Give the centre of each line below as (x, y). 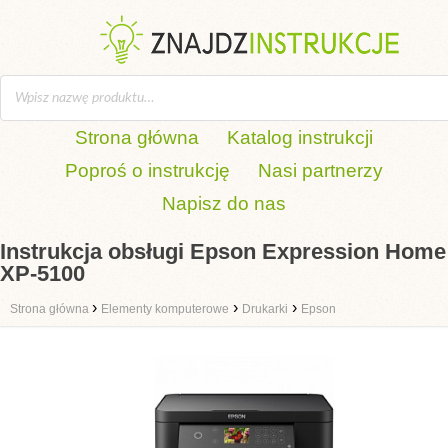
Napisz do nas (224, 203)
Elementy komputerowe (165, 309)
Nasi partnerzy (320, 170)
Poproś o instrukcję (147, 170)
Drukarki (265, 309)
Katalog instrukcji (300, 137)
